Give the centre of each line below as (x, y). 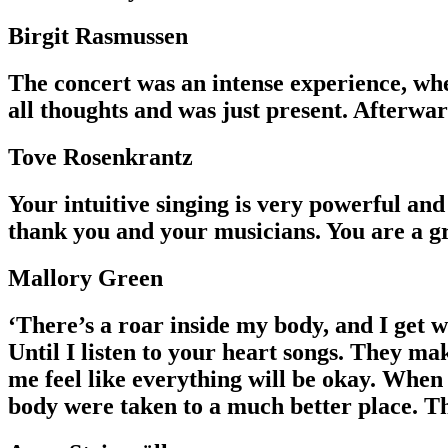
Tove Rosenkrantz (100, 157)
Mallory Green (85, 277)
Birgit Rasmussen (98, 36)
